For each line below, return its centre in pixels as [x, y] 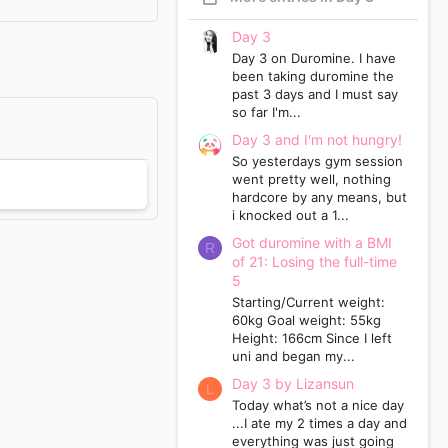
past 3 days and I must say [315, 94]
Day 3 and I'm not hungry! [317, 140]
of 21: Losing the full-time [314, 262]
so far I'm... [266, 112]
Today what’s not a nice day [318, 405]
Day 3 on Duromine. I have [314, 58]
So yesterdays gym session [317, 161]
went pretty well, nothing [311, 179]
